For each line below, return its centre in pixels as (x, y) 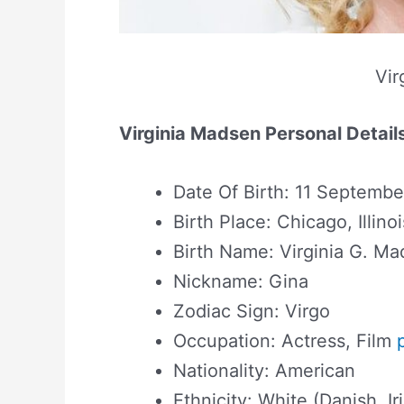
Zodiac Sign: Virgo (252, 311)
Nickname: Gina (241, 281)
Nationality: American (264, 370)
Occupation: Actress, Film (285, 340)
